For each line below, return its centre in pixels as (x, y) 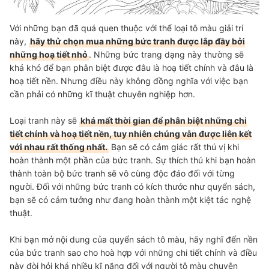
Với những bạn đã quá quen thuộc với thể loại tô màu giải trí (126, 28)
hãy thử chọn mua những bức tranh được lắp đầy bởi (138, 41)
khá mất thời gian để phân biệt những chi (164, 121)
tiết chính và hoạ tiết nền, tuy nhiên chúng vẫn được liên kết (131, 134)
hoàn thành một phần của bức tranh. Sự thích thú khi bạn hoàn (133, 160)
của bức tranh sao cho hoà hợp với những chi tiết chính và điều (133, 253)
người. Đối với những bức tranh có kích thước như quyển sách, (132, 187)
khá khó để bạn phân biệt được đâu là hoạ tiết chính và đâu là (131, 68)
